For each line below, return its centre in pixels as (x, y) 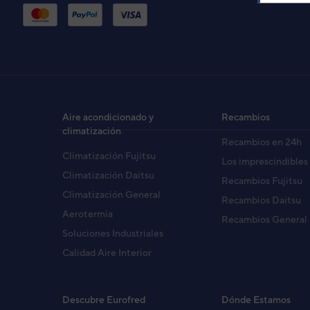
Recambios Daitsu (262, 200)
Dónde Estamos (256, 299)
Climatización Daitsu (108, 175)
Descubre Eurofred (104, 299)
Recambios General (265, 219)
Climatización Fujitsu (109, 155)
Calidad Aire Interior (107, 252)
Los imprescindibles (265, 161)
